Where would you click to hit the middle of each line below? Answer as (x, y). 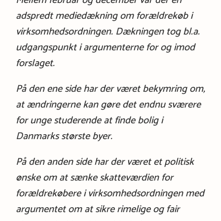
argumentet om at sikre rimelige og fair (97, 209)
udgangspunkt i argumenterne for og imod (105, 47)
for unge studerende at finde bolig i (89, 120)
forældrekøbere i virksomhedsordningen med (110, 193)
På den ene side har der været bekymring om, (110, 89)
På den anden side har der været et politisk (105, 162)
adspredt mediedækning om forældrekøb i (104, 16)
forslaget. (35, 63)
